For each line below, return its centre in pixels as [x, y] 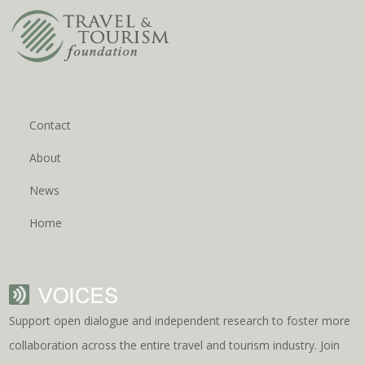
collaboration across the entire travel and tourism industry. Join [175, 345]
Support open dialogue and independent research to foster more [180, 321]
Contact [51, 125]
